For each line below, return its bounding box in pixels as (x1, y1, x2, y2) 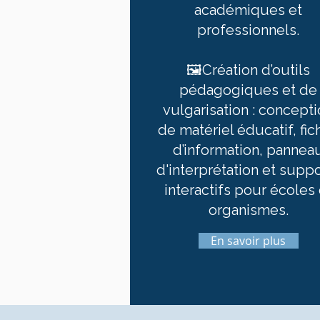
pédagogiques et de (179, 81, 318, 99)
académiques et (194, 1, 303, 19)
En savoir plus (211, 233, 286, 249)
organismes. (208, 201, 289, 219)
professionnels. (197, 21, 300, 39)
